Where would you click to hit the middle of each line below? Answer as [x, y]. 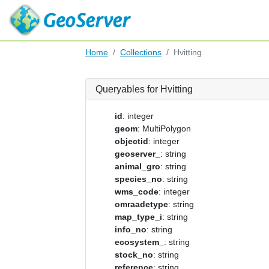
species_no [138, 179]
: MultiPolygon [164, 128]
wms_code [137, 192]
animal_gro [138, 166]
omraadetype [141, 204]
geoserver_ [138, 154]
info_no [131, 229]
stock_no [134, 255]
